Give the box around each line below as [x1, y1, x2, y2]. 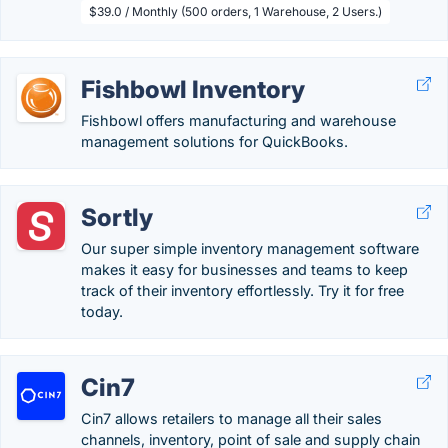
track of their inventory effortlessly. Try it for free [81, 282, 404, 299]
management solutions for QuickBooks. [81, 133, 348, 150]
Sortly [81, 203, 153, 232]
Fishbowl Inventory [81, 75, 305, 104]
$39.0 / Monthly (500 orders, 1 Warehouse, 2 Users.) [89, 4, 382, 19]
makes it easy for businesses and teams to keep [81, 261, 408, 278]
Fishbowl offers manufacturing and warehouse [81, 112, 396, 129]
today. [81, 303, 123, 320]
